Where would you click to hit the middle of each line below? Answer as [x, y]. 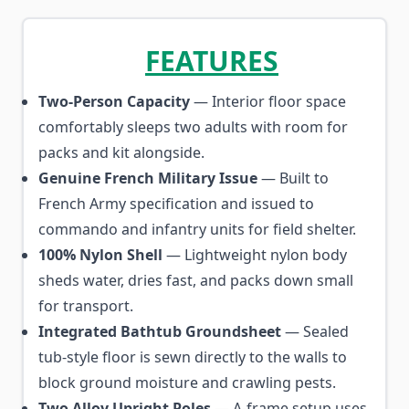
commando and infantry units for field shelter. [197, 229]
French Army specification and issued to [176, 204]
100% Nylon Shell [100, 255]
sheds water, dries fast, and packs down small [196, 280]
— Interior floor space [268, 101]
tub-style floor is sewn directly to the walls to [193, 357]
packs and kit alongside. [121, 152]
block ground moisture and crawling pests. [187, 383]
